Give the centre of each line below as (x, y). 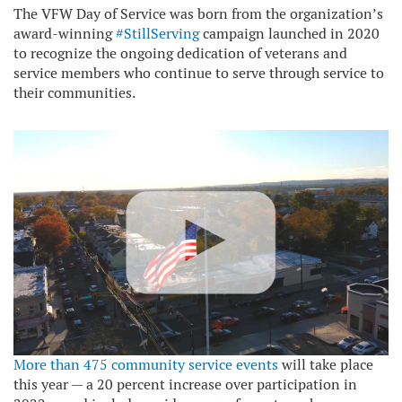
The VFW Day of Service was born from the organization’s (198, 14)
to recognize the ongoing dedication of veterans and (180, 53)
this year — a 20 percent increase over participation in (185, 384)
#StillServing (157, 34)
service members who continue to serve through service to (199, 73)
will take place (326, 364)
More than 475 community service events (146, 364)
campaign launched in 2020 (289, 34)
